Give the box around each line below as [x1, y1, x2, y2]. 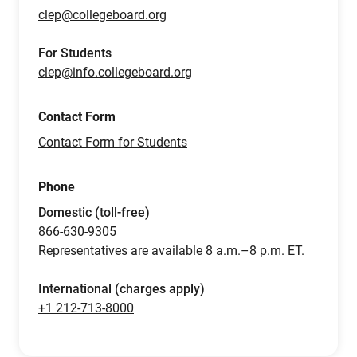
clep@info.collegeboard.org [38, 65, 192, 80]
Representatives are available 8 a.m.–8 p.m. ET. [38, 243, 304, 258]
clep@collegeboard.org [38, 7, 167, 22]
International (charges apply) [38, 281, 205, 296]
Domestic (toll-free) [38, 205, 150, 220]
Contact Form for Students [38, 135, 187, 150]
